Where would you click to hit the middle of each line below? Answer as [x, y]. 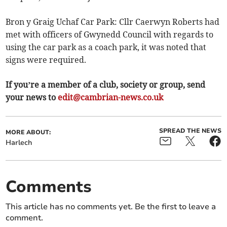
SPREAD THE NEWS [190, 131]
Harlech [19, 143]
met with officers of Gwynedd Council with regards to [110, 35]
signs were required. [46, 60]
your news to [32, 98]
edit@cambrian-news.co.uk [111, 98]
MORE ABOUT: [28, 133]
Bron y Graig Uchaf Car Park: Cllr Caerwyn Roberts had [113, 22]
